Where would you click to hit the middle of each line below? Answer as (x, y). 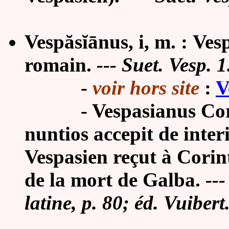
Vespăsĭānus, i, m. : (109, 42)
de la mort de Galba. (112, 180)
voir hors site (146, 88)
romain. (58, 65)
